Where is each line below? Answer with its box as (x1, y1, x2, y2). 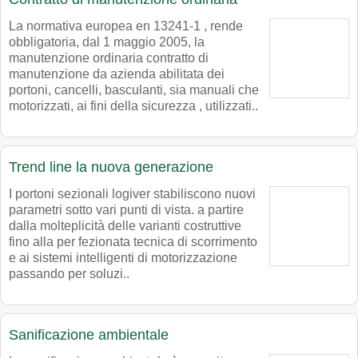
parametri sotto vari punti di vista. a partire (9, 203, 244, 217)
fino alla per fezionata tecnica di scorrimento (9, 235, 257, 249)
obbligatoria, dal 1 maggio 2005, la (9, 35, 205, 50)
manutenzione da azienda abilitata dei (9, 67, 225, 82)
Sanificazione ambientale (9, 327, 169, 344)
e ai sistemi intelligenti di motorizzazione (9, 251, 237, 265)
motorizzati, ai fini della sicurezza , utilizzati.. (9, 99, 258, 113)
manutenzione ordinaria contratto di (9, 51, 209, 66)
